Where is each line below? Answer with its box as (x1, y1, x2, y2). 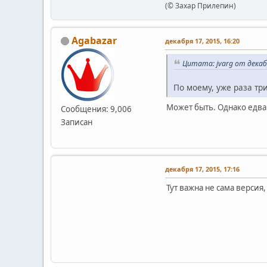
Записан (61, 116, 92, 128)
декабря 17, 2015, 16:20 (165, 36, 240, 45)
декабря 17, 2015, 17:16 (165, 164, 240, 174)
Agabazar (72, 33, 117, 47)
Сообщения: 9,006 (61, 103, 132, 114)
